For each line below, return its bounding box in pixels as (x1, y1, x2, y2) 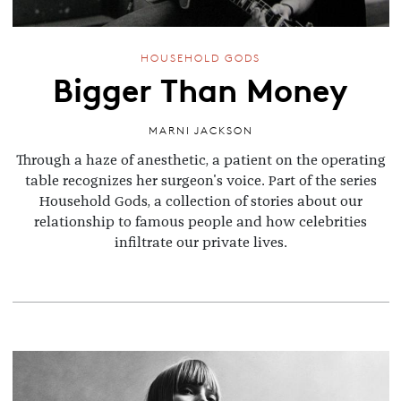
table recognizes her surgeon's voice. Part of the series (24, 173, 377, 188)
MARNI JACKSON (148, 124, 253, 138)
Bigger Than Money (53, 64, 348, 112)
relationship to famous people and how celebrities (34, 214, 367, 229)
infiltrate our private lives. (114, 235, 287, 250)
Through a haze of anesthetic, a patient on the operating (15, 152, 386, 167)
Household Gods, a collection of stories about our (38, 193, 363, 209)
